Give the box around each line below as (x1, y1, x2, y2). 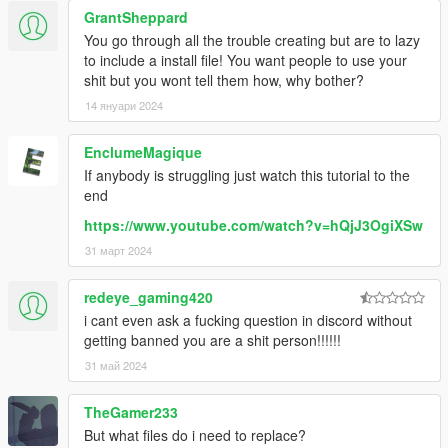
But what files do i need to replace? (84, 425, 306, 446)
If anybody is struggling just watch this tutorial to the (84, 165, 410, 186)
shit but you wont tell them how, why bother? (84, 70, 364, 91)
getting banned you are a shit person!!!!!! (84, 330, 341, 351)
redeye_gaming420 (84, 287, 213, 308)
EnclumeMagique (84, 142, 202, 163)
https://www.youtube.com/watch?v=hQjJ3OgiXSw (84, 215, 423, 236)
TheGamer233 (84, 402, 178, 423)
